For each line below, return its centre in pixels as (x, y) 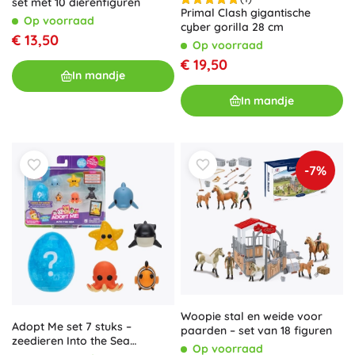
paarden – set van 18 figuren (256, 331)
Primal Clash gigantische (246, 13)
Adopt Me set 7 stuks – (72, 327)
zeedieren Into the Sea (71, 341)
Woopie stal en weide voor (252, 317)
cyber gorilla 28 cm (232, 27)
